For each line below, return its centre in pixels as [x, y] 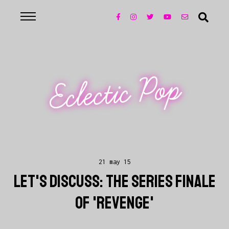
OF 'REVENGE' [114, 203]
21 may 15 [114, 162]
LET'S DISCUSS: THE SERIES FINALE [114, 182]
